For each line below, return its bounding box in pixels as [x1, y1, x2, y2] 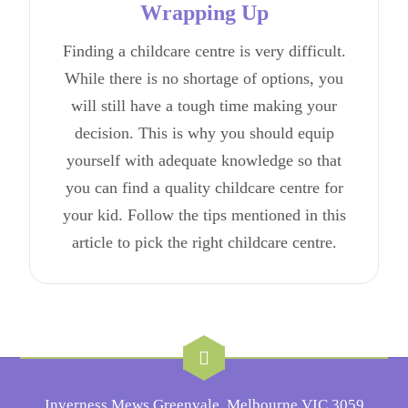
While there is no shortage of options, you [65, 68, 343, 87]
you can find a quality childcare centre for [65, 178, 343, 197]
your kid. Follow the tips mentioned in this [62, 205, 346, 224]
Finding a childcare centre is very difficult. [62, 41, 346, 60]
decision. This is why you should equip [74, 123, 334, 142]
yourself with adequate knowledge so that [66, 150, 342, 169]
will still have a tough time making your [71, 96, 337, 115]
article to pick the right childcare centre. [71, 232, 337, 251]
